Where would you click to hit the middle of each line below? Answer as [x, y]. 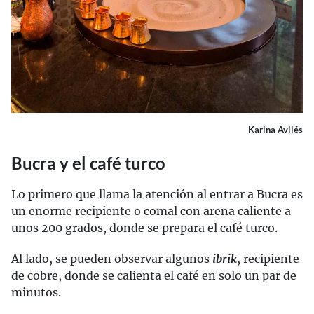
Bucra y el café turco [88, 163]
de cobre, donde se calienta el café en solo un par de [154, 276]
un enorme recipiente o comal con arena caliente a [151, 211]
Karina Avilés [275, 130]
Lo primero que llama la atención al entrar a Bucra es [157, 194]
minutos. [36, 293]
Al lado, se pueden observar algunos [112, 259]
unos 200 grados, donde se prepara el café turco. [144, 228]
